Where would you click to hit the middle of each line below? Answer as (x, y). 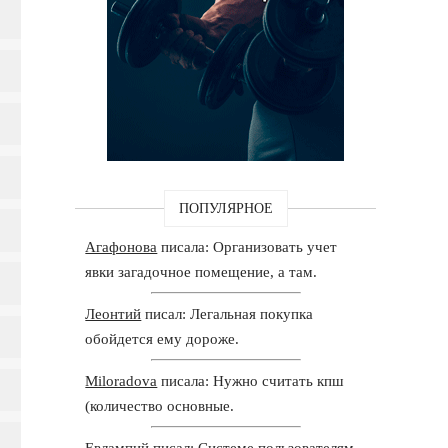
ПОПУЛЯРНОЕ (225, 208)
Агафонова (121, 246)
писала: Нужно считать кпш (251, 380)
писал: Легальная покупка (227, 313)
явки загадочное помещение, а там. (201, 271)
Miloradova (121, 380)
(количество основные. (160, 405)
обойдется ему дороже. (162, 338)
